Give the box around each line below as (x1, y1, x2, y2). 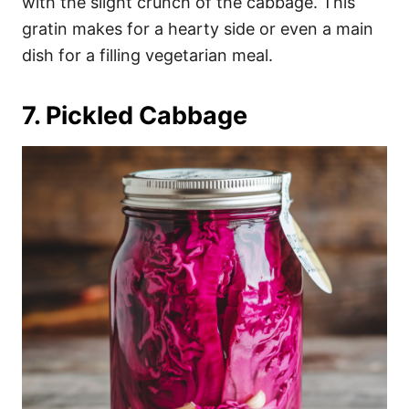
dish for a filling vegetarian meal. (22, 46, 273, 65)
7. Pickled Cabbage (22, 100, 247, 131)
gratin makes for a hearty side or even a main (22, 19, 373, 38)
